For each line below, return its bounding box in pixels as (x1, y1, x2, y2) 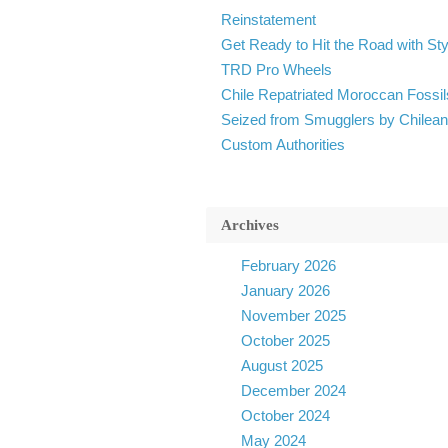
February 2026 (240, 257, 336, 274)
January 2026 (240, 282, 330, 299)
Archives (220, 217, 279, 233)
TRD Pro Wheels (220, 61, 332, 78)
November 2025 (240, 307, 346, 324)
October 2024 (240, 407, 330, 424)
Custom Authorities (220, 136, 345, 153)
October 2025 (240, 332, 330, 349)
